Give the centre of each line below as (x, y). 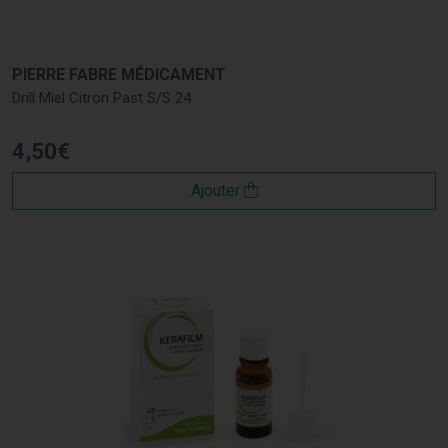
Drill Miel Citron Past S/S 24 (101, 97)
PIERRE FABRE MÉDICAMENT (119, 74)
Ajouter (217, 190)
